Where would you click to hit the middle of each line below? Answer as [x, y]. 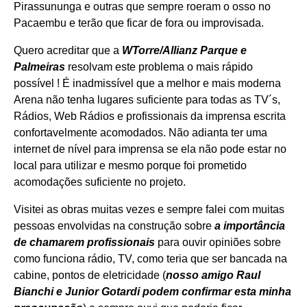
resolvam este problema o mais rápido [159, 67]
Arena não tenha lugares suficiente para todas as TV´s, [147, 100]
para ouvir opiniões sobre [218, 243]
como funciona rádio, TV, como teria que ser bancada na [150, 259]
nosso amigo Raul [213, 275]
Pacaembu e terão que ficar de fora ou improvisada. [139, 23]
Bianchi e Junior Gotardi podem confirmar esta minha [152, 292]
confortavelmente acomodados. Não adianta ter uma [140, 133]
